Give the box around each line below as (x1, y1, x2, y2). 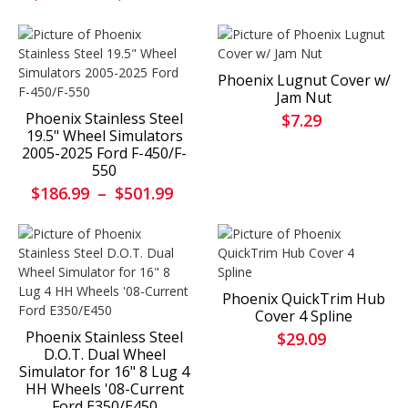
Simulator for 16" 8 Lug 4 (19, 362, 189, 382)
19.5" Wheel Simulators (25, 126, 183, 147)
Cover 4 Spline (255, 306, 352, 327)
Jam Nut (276, 87, 331, 108)
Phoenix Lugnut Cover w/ (217, 70, 391, 91)
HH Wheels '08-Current (25, 379, 184, 400)
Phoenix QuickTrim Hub (222, 289, 385, 310)
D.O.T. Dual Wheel (43, 344, 166, 365)
